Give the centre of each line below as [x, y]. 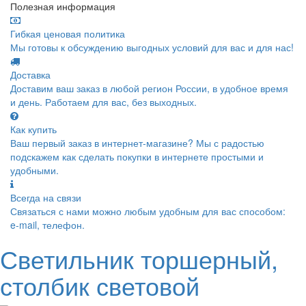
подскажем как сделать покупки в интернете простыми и [137, 157]
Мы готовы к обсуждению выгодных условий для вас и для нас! [152, 47]
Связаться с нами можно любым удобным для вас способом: [148, 211]
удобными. [34, 170]
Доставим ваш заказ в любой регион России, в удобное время [149, 88]
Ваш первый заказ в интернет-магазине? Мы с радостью [137, 143]
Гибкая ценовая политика [68, 34]
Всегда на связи [46, 198]
